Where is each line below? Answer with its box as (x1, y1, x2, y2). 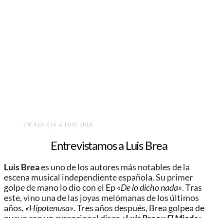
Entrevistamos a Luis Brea (51, 138, 167, 153)
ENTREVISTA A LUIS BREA (23, 121, 93, 128)
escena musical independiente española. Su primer (4, 172, 193, 183)
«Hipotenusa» (25, 203, 73, 214)
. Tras (182, 182, 202, 193)
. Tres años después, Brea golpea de (73, 203, 204, 214)
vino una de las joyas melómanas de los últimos (22, 193, 199, 203)
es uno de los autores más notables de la (39, 162, 190, 173)
